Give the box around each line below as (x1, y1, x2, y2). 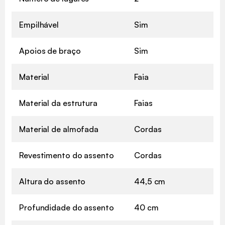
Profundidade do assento (19, 202, 114, 212)
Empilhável (19, 19, 59, 30)
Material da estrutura (19, 97, 97, 108)
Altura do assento (19, 176, 86, 186)
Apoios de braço (19, 45, 81, 56)
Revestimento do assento (19, 150, 114, 160)
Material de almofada (19, 124, 98, 134)
